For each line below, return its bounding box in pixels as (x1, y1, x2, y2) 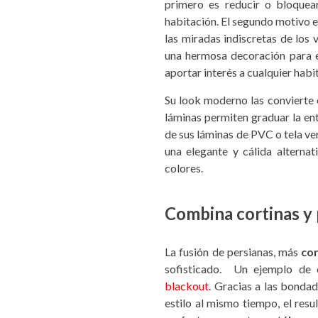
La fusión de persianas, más (165, 244, 302, 258)
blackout (165, 278, 209, 292)
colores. (165, 161, 203, 175)
